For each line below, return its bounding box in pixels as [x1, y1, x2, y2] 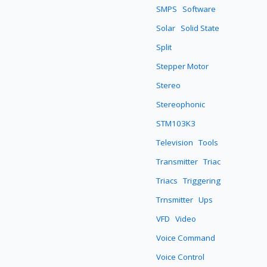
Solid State [181, 23, 220, 34]
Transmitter [156, 156, 198, 167]
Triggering [183, 175, 221, 187]
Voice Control [156, 252, 205, 263]
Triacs [156, 175, 178, 187]
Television [156, 137, 194, 148]
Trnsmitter [156, 194, 194, 206]
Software [182, 4, 216, 15]
